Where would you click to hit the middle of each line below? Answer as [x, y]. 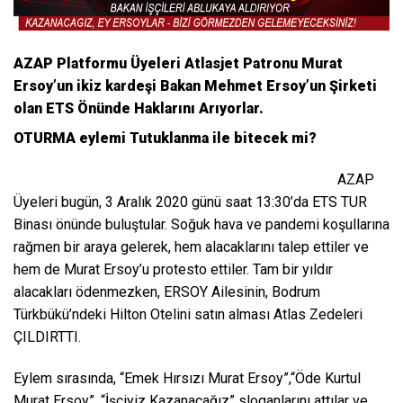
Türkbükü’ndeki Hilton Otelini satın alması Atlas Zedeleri [188, 314]
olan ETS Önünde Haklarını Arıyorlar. [139, 108]
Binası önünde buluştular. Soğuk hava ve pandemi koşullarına [201, 224]
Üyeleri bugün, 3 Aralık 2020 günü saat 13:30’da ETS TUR [190, 201]
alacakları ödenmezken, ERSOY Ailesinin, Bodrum [167, 291]
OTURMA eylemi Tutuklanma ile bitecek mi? [165, 138]
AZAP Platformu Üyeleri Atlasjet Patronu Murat [178, 63]
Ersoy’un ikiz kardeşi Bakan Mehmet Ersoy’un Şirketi [195, 85]
